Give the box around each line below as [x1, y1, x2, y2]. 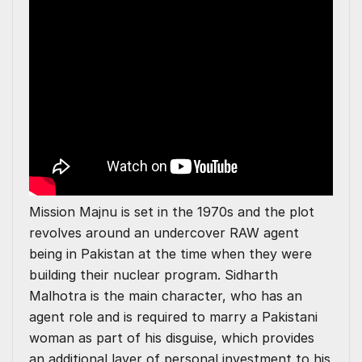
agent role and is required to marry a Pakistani [29, 309, 318, 326]
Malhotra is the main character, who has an [29, 288, 302, 305]
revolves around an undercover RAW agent [29, 225, 299, 242]
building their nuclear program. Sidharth [29, 267, 278, 284]
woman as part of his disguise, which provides [29, 330, 314, 347]
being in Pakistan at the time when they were [29, 246, 312, 263]
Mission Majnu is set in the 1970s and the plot [29, 204, 314, 221]
